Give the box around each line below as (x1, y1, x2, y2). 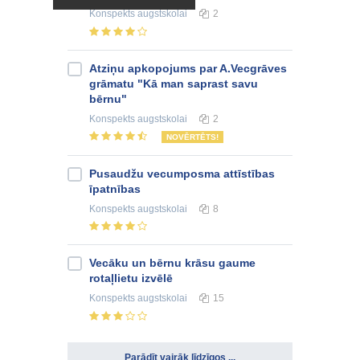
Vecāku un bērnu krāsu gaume (89, 256, 256, 270)
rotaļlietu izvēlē (89, 272, 173, 285)
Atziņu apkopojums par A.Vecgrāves (89, 61, 287, 75)
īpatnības (89, 182, 141, 195)
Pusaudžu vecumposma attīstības (89, 166, 275, 180)
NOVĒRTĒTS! (166, 132, 219, 141)
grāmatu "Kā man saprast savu (89, 76, 258, 90)
